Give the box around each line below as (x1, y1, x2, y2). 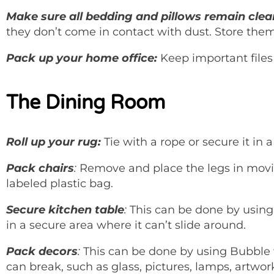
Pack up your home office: (6, 51, 160, 65)
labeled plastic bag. (6, 176, 113, 190)
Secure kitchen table (6, 202, 124, 217)
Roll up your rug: (6, 135, 104, 149)
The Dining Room (6, 91, 165, 114)
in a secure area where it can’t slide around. (6, 218, 246, 232)
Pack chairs (6, 161, 74, 175)
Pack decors (6, 244, 78, 258)
